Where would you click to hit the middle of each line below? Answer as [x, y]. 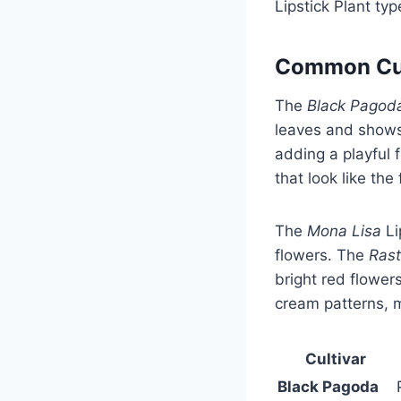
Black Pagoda [328, 386]
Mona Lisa [344, 230]
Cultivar [335, 358]
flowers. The [322, 255]
